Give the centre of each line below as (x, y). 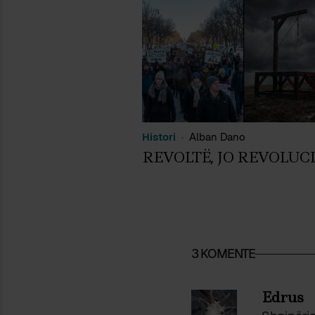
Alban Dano (217, 136)
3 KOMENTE (223, 253)
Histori (159, 136)
